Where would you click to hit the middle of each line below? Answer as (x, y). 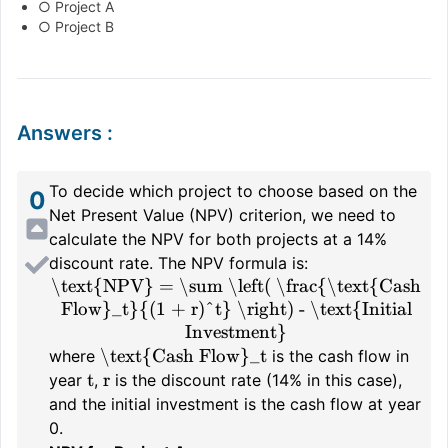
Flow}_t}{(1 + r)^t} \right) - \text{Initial (236, 308)
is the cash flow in (338, 355)
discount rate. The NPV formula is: (178, 262)
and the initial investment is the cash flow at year (235, 403)
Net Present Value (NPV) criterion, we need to (222, 214)
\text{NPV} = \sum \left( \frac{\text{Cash (236, 285)
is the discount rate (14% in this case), (256, 379)
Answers (59, 132)
